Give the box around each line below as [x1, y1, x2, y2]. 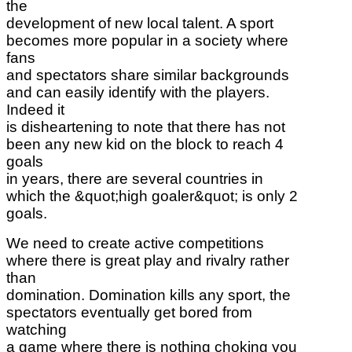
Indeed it [6, 101, 64, 118]
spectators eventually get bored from [6, 303, 252, 321]
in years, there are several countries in [6, 170, 263, 187]
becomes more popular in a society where [6, 31, 288, 49]
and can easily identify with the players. [6, 83, 269, 101]
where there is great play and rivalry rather [6, 251, 289, 269]
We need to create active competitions [6, 234, 264, 251]
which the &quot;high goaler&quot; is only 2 [6, 187, 298, 204]
